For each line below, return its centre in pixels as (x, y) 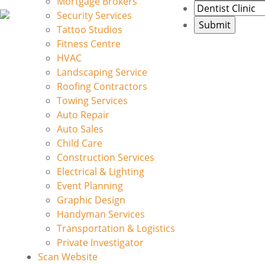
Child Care (80, 143)
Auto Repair (83, 115)
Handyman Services (101, 214)
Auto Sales (80, 129)
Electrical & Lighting (101, 172)
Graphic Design (91, 200)
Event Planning (90, 186)
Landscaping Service (102, 72)
